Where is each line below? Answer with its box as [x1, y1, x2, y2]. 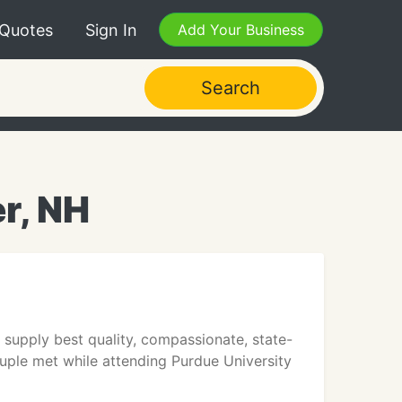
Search [200, 77, 260, 99]
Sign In [85, 20, 137, 39]
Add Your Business [178, 21, 304, 39]
